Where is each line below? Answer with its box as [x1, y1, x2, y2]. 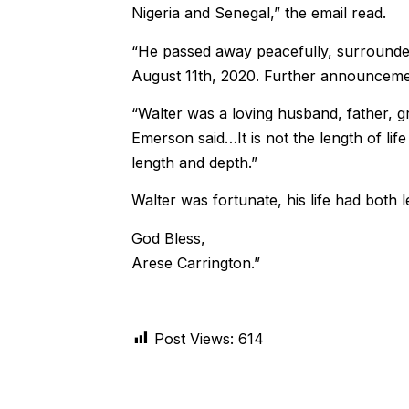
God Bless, [131, 228, 205, 247]
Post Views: [153, 329, 234, 348]
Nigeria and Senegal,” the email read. [131, 4, 386, 23]
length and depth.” [131, 153, 257, 173]
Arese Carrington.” [131, 253, 260, 272]
